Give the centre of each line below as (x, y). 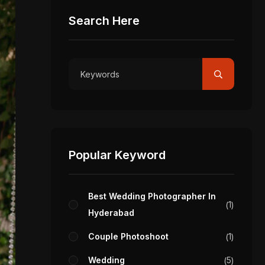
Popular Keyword (117, 155)
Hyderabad (111, 213)
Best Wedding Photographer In (152, 196)
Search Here (104, 21)
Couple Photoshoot (128, 236)
